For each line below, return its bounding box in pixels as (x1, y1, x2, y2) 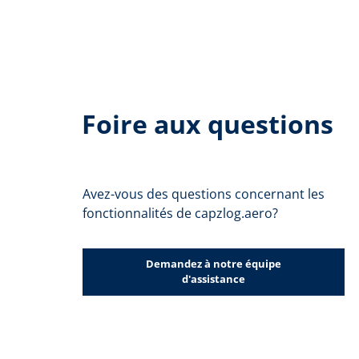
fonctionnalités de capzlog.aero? (83, 204, 278, 222)
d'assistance (182, 272, 246, 287)
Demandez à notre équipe (146, 256, 282, 272)
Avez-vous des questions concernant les (83, 184, 325, 203)
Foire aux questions (82, 106, 333, 141)
